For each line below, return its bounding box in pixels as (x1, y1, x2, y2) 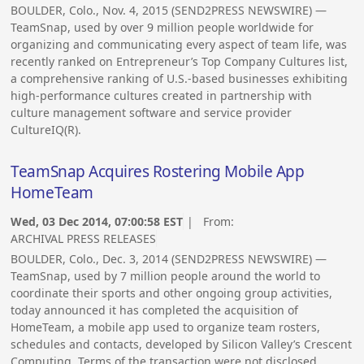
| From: (184, 213, 238, 229)
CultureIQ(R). (11, 121, 82, 137)
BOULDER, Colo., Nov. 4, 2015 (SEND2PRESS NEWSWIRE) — (11, 2, 327, 18)
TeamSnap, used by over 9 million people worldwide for (11, 19, 314, 35)
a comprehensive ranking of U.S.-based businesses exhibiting (11, 70, 349, 86)
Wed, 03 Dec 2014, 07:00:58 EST (11, 213, 184, 229)
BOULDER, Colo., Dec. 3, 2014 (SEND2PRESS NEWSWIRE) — (11, 250, 327, 266)
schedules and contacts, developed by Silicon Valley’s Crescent (11, 336, 353, 352)
